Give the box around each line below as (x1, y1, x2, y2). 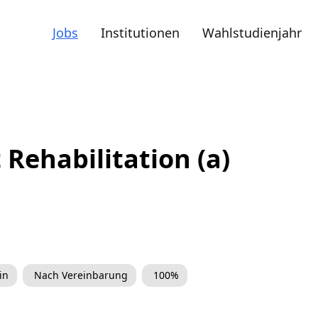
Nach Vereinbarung (34, 268, 128, 282)
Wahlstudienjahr (202, 24, 302, 41)
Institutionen (101, 24, 180, 41)
